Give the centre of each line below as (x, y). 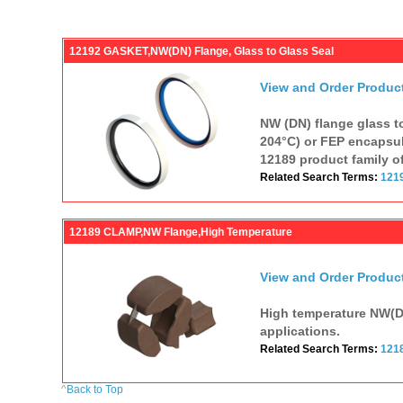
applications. (300, 331)
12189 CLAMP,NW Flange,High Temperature (180, 232)
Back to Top (95, 389)
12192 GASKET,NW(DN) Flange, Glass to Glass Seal (201, 51)
